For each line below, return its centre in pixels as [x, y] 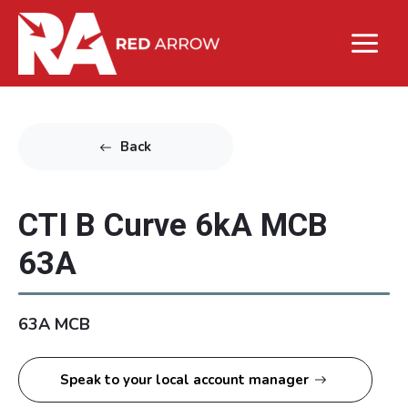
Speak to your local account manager [184, 379]
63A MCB [54, 324]
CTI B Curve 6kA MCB [173, 226]
